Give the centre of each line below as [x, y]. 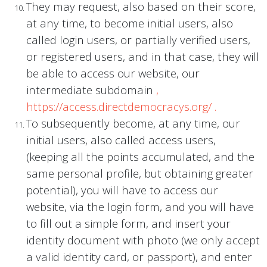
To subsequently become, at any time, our [133, 123]
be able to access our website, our [113, 73]
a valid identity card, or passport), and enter [139, 257]
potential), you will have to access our [122, 190]
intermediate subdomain [91, 90]
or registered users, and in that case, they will [143, 57]
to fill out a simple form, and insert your [128, 223]
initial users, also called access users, [121, 140]
